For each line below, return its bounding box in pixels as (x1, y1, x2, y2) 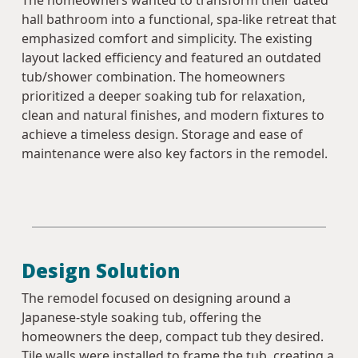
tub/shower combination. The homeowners (22, 68, 285, 86)
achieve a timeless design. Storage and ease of (22, 125, 303, 144)
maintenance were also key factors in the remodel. (22, 145, 328, 163)
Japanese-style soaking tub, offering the (22, 308, 261, 327)
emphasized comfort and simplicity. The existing (22, 30, 312, 48)
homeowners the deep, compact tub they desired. (22, 328, 324, 346)
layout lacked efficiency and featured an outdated (22, 49, 321, 67)
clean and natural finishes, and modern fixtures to (22, 106, 324, 125)
